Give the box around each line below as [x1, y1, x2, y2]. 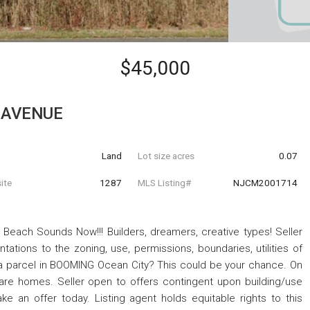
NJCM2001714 [232, 177, 298, 189]
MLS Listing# [137, 177, 191, 189]
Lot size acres [137, 149, 194, 161]
